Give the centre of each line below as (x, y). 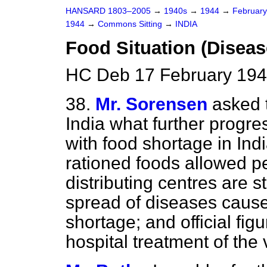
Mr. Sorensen (151, 104)
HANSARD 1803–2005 (108, 11)
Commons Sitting (131, 24)
